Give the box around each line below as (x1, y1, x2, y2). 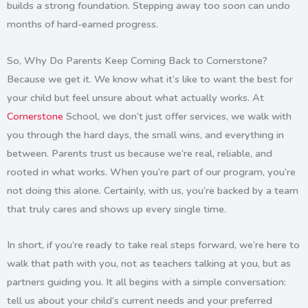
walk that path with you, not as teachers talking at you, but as (7, 256, 291, 271)
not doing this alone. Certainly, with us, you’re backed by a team (7, 183, 298, 197)
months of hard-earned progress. (7, 17, 158, 32)
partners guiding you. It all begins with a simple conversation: (7, 275, 286, 289)
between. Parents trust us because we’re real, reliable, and (7, 146, 272, 160)
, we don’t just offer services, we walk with (98, 109, 291, 123)
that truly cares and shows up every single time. (7, 201, 226, 216)
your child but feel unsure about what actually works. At (7, 90, 264, 104)
